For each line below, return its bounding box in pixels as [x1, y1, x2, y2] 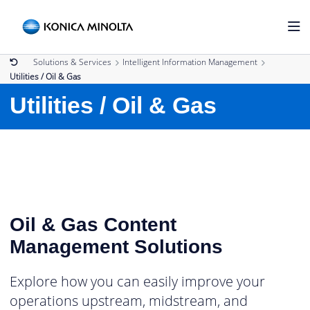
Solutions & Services [33, 56, 111, 68]
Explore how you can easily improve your [10, 271, 265, 291]
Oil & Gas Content [10, 213, 176, 235]
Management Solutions [10, 235, 223, 257]
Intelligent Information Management [122, 56, 257, 68]
